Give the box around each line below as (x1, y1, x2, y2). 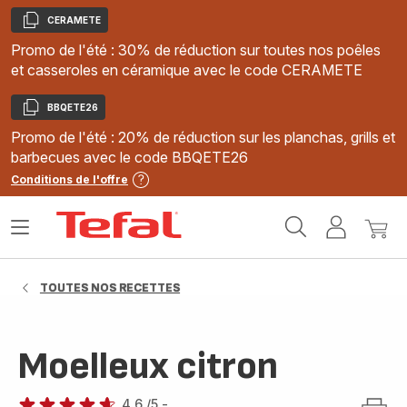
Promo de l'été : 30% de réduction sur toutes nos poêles (11, 41, 381, 59)
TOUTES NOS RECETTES (40, 281, 180, 294)
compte (352, 244, 400, 261)
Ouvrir (11, 226, 51, 243)
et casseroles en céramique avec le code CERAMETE (11, 61, 362, 79)
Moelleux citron (18, 343, 278, 390)
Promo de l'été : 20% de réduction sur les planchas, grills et (11, 128, 395, 146)
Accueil (186, 211, 234, 227)
